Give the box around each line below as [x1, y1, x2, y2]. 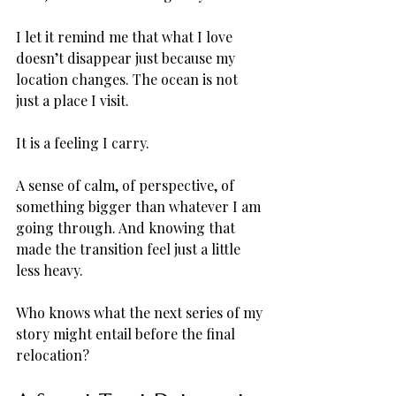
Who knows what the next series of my [16, 302, 266, 322]
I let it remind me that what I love [16, 27, 236, 46]
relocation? [16, 345, 89, 364]
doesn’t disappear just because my [16, 48, 239, 67]
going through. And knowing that [16, 217, 239, 237]
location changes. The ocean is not [16, 69, 241, 88]
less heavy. [16, 260, 83, 279]
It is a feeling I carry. [16, 133, 153, 152]
